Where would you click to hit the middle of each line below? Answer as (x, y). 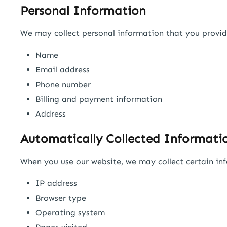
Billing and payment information (99, 99)
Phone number (63, 85)
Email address (63, 70)
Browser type (61, 198)
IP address (56, 183)
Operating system (70, 212)
